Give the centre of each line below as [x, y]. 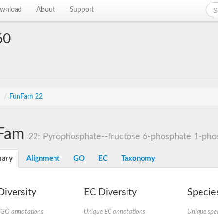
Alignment [43, 158]
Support [82, 10]
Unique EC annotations [114, 212]
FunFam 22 [26, 97]
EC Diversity [110, 192]
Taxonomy [138, 158]
